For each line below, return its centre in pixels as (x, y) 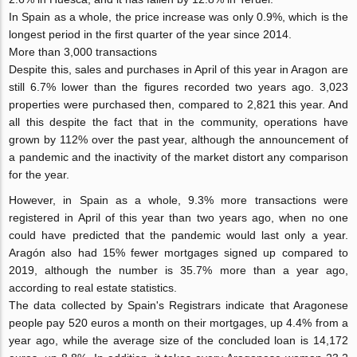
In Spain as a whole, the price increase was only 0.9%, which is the (178, 17)
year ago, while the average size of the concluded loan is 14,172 (178, 341)
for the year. (39, 175)
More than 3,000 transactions (83, 52)
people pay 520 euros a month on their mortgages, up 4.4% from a (178, 323)
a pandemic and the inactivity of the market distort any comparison (178, 157)
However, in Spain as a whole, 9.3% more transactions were (178, 200)
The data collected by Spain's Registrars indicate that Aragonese (178, 306)
